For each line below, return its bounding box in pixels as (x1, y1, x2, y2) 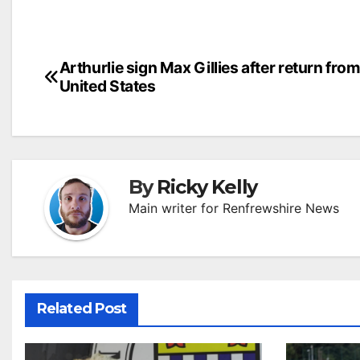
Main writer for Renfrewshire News (129, 200, 339, 216)
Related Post (37, 300, 127, 317)
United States (59, 76, 156, 96)
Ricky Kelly (157, 175, 258, 198)
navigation (43, 88, 174, 119)
